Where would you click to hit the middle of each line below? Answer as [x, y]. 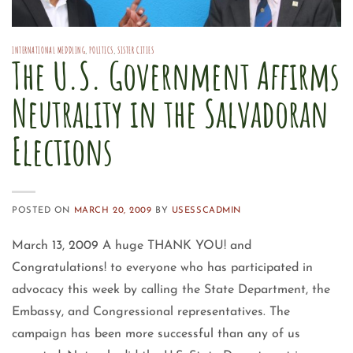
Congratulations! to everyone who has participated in [162, 268]
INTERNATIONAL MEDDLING [49, 50]
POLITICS [101, 50]
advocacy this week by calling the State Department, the [171, 290]
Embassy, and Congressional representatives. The [151, 312]
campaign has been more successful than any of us [156, 334]
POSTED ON [43, 210]
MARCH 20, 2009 [113, 210]
